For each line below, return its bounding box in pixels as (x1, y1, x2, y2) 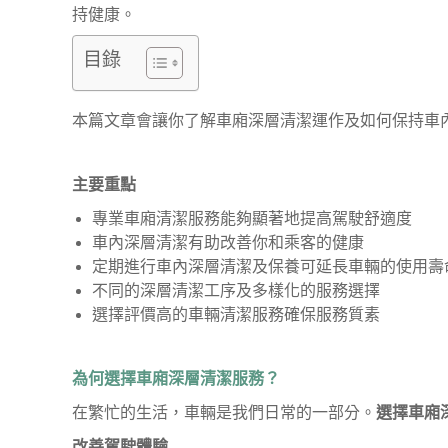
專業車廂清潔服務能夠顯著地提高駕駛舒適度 (92, 210, 412, 227)
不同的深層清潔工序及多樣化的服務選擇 (92, 282, 380, 299)
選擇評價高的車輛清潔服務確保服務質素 (92, 306, 380, 323)
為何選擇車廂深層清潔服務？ (72, 370, 280, 387)
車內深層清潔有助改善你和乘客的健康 (92, 234, 364, 251)
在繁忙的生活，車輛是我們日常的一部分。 (72, 404, 376, 421)
